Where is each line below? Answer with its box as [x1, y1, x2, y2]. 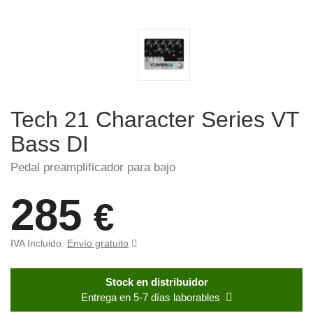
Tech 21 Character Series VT [10, 107, 299, 132]
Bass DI [10, 131, 95, 156]
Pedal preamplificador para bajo [10, 161, 175, 174]
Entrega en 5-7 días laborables [80, 291, 220, 304]
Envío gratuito [67, 238, 129, 249]
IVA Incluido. [10, 238, 67, 249]
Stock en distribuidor [105, 276, 208, 289]
